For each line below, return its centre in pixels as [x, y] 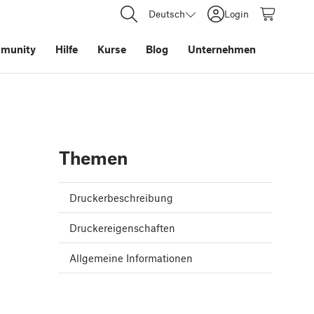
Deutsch [167, 14]
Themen [93, 158]
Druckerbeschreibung [121, 198]
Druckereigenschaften [122, 228]
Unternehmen [222, 49]
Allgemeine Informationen [131, 258]
